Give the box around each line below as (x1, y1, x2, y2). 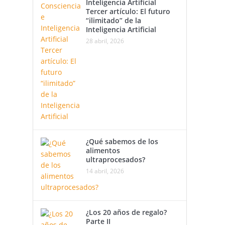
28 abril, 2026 (85, 37, 124, 45)
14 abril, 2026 (85, 167, 124, 175)
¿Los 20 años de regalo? (85, 207, 167, 217)
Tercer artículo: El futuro (85, 7, 170, 16)
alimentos (85, 146, 120, 155)
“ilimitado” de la (85, 16, 141, 25)
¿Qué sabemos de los (85, 137, 158, 146)
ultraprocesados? (85, 155, 145, 164)
